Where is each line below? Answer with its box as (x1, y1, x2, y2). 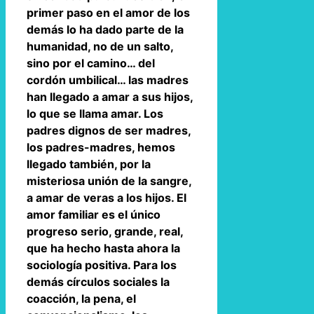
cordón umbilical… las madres (27, 72, 189, 87)
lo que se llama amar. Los (27, 106, 163, 121)
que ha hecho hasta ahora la (27, 240, 180, 255)
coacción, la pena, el (27, 291, 136, 306)
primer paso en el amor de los (27, 5, 190, 20)
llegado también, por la (27, 156, 151, 171)
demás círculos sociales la (27, 274, 170, 289)
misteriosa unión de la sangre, (27, 173, 191, 188)
